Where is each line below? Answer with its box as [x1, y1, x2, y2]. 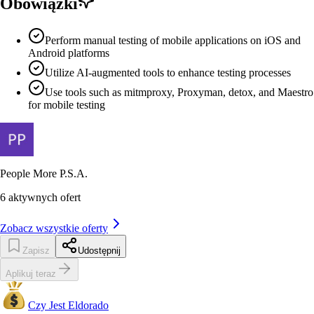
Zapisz [22, 245, 50, 257]
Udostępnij [78, 245, 121, 257]
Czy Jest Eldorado [28, 299, 109, 312]
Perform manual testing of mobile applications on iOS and [45, 34, 301, 47]
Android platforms [28, 47, 109, 60]
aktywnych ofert [8, 191, 81, 204]
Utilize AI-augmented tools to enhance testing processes [45, 67, 291, 79]
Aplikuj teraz [6, 268, 56, 280]
